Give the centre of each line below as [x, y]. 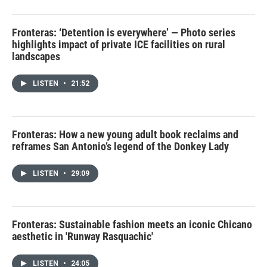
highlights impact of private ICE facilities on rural [119, 44]
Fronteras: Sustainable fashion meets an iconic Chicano [132, 224]
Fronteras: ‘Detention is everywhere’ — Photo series [124, 32]
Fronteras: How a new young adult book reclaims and [125, 134]
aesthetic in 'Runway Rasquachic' [83, 236]
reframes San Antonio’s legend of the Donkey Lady [120, 146]
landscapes [36, 56]
